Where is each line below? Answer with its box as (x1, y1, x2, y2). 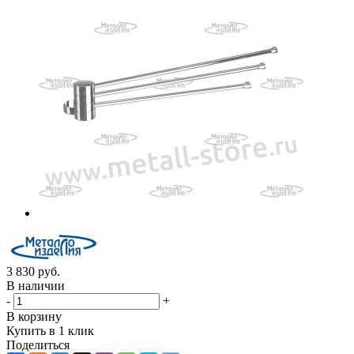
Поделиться (6, 337, 70, 352)
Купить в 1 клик (6, 323, 94, 337)
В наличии (6, 278, 65, 292)
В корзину (6, 309, 62, 323)
